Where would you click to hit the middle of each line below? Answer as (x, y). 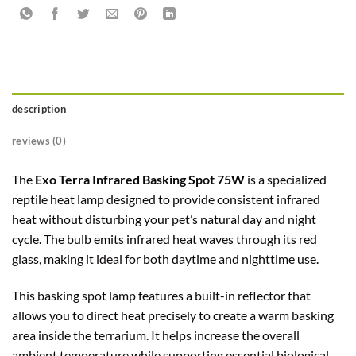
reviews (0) (39, 141)
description (39, 109)
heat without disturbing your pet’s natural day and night (164, 219)
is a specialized (286, 180)
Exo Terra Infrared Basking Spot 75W (140, 180)
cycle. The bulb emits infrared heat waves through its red (164, 239)
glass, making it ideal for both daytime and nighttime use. (165, 259)
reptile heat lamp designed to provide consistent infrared (166, 199)
